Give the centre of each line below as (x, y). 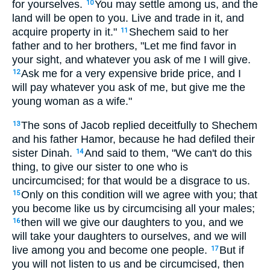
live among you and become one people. (111, 250)
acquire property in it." (66, 32)
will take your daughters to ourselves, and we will (129, 237)
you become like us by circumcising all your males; (133, 209)
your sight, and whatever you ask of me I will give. (131, 59)
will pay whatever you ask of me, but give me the (129, 87)
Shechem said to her (179, 32)
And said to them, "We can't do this (168, 153)
